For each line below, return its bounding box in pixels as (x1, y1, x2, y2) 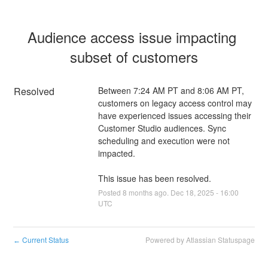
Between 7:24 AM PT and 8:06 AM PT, (98, 84, 244, 96)
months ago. (126, 187, 170, 197)
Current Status (20, 234, 69, 245)
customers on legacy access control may (98, 96, 252, 109)
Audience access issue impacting (28, 26, 236, 47)
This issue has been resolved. (98, 172, 211, 184)
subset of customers (70, 45, 198, 67)
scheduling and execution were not (98, 134, 230, 147)
